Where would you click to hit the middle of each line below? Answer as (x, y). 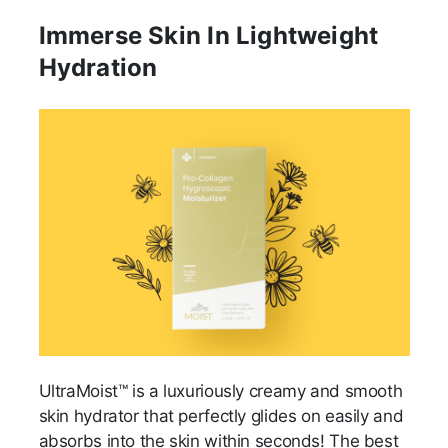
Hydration (101, 68)
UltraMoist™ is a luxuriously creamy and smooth (220, 391)
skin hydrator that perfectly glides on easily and (221, 416)
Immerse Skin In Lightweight (208, 36)
